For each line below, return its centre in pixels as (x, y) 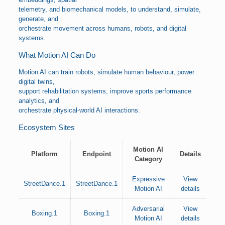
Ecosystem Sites (46, 127)
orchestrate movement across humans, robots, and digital (102, 28)
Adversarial (148, 209)
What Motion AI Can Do (57, 55)
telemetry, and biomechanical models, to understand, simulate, (109, 9)
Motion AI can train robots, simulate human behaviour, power (106, 72)
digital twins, (36, 82)
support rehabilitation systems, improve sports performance (105, 91)
